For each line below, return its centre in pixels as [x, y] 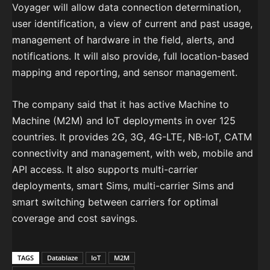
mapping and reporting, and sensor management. [125, 72]
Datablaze [62, 257]
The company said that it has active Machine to [121, 104]
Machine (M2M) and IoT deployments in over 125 [124, 120]
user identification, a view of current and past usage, [132, 23]
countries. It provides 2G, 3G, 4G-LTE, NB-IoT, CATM [132, 137]
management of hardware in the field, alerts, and [123, 39]
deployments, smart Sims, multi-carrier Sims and [123, 185]
